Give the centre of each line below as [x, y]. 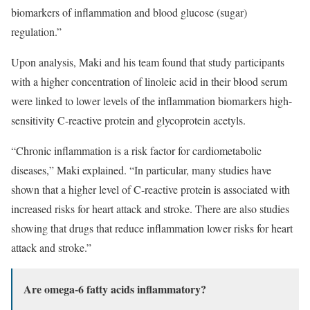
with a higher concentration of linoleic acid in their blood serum [149, 81]
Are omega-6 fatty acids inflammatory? [115, 289]
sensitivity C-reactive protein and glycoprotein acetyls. [128, 120]
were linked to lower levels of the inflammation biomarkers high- [152, 100]
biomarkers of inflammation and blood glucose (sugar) [129, 12]
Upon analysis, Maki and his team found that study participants [148, 62]
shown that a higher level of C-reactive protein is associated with [151, 189]
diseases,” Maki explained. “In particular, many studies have [141, 170]
